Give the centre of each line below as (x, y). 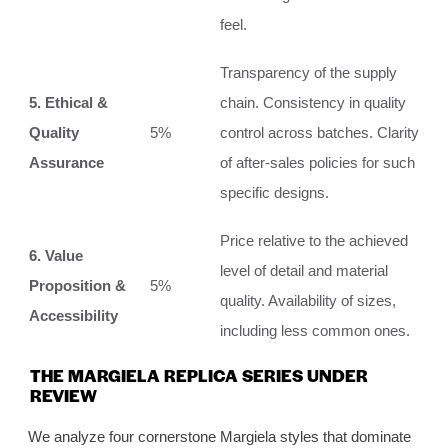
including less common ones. (315, 330)
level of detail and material (304, 270)
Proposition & (77, 285)
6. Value (56, 255)
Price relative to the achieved (314, 240)
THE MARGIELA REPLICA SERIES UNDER (199, 374)
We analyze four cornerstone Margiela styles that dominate (219, 436)
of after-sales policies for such (317, 162)
